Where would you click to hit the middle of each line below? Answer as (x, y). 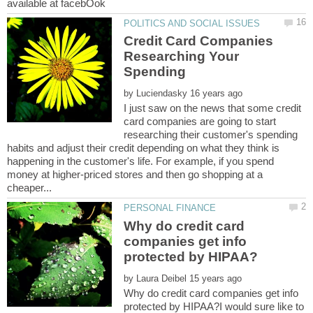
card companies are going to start (200, 122)
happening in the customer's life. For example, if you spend (140, 161)
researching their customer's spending (211, 135)
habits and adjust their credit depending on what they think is (143, 148)
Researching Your (182, 57)
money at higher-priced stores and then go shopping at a (135, 175)
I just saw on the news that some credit (213, 108)
